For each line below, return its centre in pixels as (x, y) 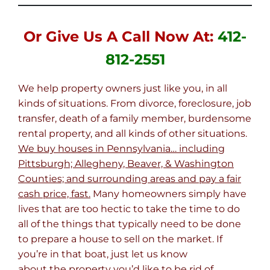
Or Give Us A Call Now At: (121, 37)
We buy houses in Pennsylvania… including (121, 149)
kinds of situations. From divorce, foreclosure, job (135, 104)
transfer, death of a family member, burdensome (135, 119)
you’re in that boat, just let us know (103, 254)
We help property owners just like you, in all (123, 89)
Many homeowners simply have (168, 194)
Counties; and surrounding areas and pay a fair (130, 179)
